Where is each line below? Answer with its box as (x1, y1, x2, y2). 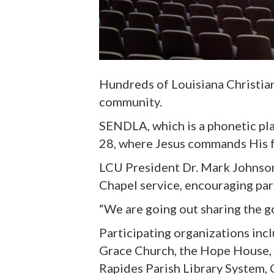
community (99, 94, 160, 109)
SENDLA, (99, 117, 152, 133)
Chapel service (99, 177, 180, 192)
